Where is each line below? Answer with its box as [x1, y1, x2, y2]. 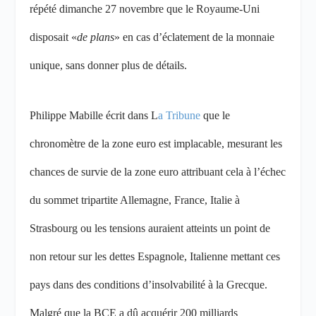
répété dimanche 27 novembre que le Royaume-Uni [30, 3, 260, 16]
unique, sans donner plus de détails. [30, 59, 188, 72]
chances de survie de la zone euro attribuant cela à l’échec [30, 165, 286, 178]
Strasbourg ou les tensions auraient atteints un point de [30, 221, 271, 234]
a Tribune [158, 109, 201, 121]
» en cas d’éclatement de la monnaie [114, 31, 275, 44]
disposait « [30, 31, 78, 44]
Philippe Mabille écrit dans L [30, 109, 159, 121]
